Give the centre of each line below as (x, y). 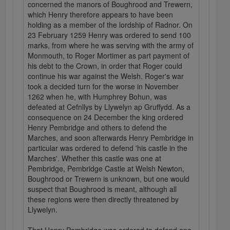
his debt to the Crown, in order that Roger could (105, 66)
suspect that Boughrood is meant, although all (102, 189)
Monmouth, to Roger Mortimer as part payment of (109, 56)
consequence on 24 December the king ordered (106, 117)
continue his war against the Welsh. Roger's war (106, 76)
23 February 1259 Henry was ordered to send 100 (109, 35)
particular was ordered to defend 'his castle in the (108, 148)
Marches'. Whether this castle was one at (94, 158)
